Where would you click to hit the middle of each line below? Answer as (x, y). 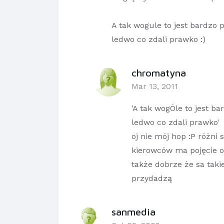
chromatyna (159, 73)
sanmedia (133, 212)
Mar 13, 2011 (155, 86)
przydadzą (152, 178)
